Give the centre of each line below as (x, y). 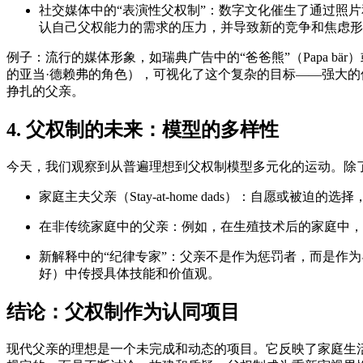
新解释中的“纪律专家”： (109, 256)
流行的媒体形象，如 (104, 57)
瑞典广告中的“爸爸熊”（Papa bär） (261, 57)
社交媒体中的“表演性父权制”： (129, 10)
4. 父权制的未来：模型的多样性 (143, 129)
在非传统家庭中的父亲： (110, 226)
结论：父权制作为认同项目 (123, 312)
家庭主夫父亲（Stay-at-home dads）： (145, 196)
